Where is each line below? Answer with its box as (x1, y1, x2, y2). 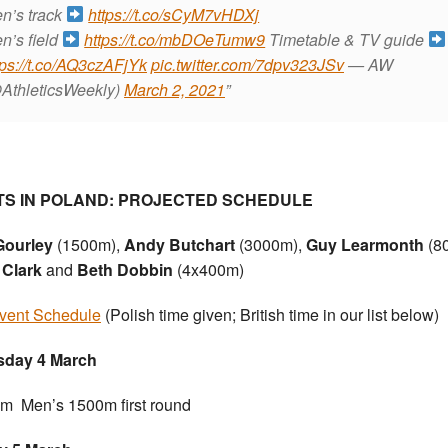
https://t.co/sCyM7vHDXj (88, 2, 260, 26)
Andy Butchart (124, 232, 235, 256)
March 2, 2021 (124, 77, 225, 101)
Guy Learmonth (306, 232, 424, 256)
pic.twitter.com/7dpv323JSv (151, 52, 344, 76)
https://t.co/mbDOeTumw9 (84, 27, 266, 51)
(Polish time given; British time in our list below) (101, 302, 439, 326)
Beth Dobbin (77, 257, 173, 281)
